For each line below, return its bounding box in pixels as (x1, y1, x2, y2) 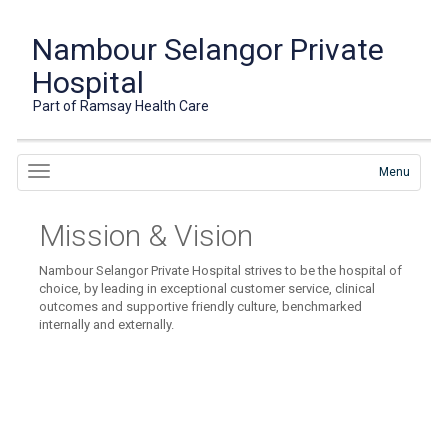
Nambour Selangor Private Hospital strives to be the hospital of (39, 263, 403, 278)
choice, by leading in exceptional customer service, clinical (39, 281, 376, 296)
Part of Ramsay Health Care (33, 98, 210, 114)
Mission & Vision (39, 218, 254, 253)
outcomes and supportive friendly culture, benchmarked (39, 299, 363, 314)
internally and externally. (39, 317, 175, 332)
